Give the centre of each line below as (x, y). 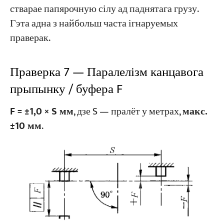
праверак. (30, 38)
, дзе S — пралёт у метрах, (128, 111)
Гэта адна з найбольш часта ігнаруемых (94, 24)
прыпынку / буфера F (66, 89)
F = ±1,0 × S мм (41, 111)
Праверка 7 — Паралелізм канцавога (106, 72)
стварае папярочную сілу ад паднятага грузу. (104, 9)
